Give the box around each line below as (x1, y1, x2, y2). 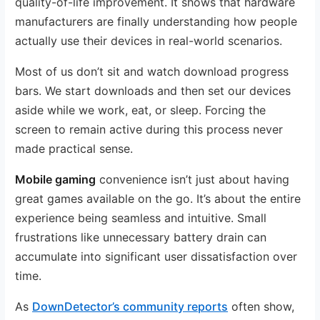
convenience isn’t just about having (96, 171, 290, 186)
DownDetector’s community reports (32, 299, 229, 314)
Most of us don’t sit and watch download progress (15, 64, 289, 79)
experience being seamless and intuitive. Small (15, 210, 267, 225)
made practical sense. (15, 141, 134, 156)
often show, (228, 299, 295, 314)
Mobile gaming (15, 171, 96, 186)
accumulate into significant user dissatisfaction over (15, 249, 298, 264)
